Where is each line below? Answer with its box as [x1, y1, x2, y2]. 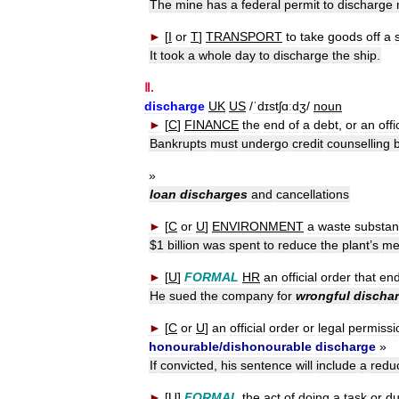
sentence [240, 358, 292, 373]
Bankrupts [150, 136, 207, 151]
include [316, 358, 356, 373]
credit [292, 136, 323, 151]
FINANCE [184, 118, 239, 133]
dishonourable [223, 339, 312, 354]
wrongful [296, 289, 350, 304]
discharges [180, 187, 248, 202]
